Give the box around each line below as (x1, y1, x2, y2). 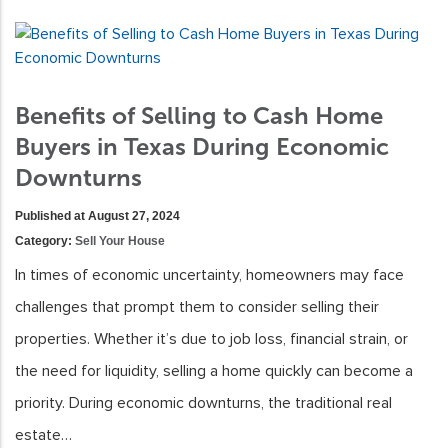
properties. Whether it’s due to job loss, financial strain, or (15, 329, 408, 350)
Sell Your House (75, 234, 165, 249)
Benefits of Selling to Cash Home (15, 101, 383, 131)
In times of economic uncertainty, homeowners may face (15, 265, 404, 286)
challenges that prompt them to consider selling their (15, 297, 379, 318)
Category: (15, 234, 75, 249)
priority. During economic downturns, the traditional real (15, 393, 392, 414)
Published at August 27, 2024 (15, 209, 180, 224)
